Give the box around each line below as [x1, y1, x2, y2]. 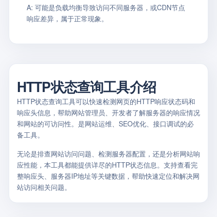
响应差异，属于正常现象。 [27, 14, 108, 23]
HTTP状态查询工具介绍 [17, 77, 156, 96]
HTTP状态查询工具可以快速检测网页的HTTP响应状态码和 [17, 96, 195, 106]
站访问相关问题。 [17, 182, 71, 192]
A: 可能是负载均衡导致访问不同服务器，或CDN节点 [27, 2, 185, 12]
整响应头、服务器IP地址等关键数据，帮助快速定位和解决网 [17, 171, 200, 181]
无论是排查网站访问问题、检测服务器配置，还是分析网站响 [17, 149, 200, 158]
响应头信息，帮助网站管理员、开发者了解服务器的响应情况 [17, 108, 200, 117]
